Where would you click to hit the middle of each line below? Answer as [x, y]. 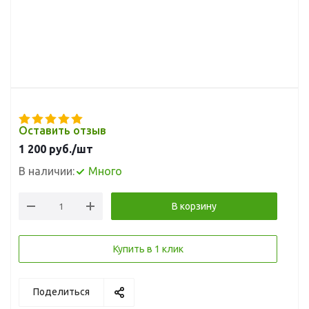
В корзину [194, 206]
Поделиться [61, 292]
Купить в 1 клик [148, 249]
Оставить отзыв [62, 130]
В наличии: [47, 171]
